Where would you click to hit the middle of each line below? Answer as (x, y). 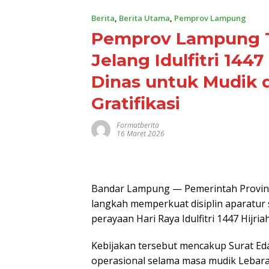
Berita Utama (144, 18)
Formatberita (138, 125)
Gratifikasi (136, 103)
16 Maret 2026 (141, 134)
